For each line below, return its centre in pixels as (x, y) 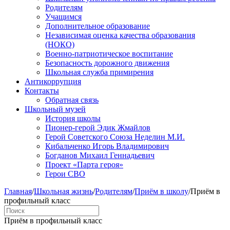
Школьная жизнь (63, 191)
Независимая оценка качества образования (120, 35)
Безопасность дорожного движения (107, 63)
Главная (18, 191)
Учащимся (63, 16)
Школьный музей (55, 109)
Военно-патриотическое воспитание (109, 53)
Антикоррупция (53, 81)
